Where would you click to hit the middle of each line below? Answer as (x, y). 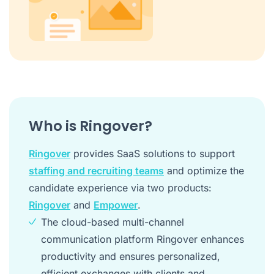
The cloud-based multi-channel (113, 222)
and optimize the (204, 170)
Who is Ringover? (91, 126)
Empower (116, 205)
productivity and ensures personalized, (131, 256)
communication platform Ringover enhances (143, 239)
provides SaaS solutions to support (153, 153)
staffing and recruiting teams (96, 170)
